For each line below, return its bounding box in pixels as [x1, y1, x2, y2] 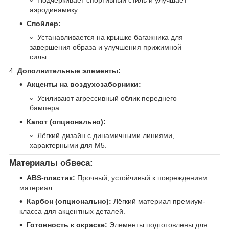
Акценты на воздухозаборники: [27, 80, 141, 88]
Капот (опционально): [27, 117, 106, 126]
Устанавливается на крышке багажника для [37, 33, 183, 41]
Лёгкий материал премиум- [111, 197, 205, 206]
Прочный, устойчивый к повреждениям [75, 174, 208, 182]
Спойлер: [27, 19, 61, 28]
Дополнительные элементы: [17, 66, 121, 75]
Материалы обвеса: [9, 157, 93, 168]
